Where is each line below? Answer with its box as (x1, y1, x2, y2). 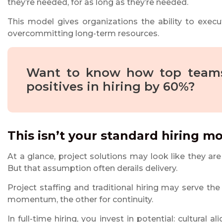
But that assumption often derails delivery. (7, 164, 177, 173)
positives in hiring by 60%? (26, 79, 195, 94)
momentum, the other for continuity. (7, 195, 153, 205)
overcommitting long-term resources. (7, 29, 159, 39)
